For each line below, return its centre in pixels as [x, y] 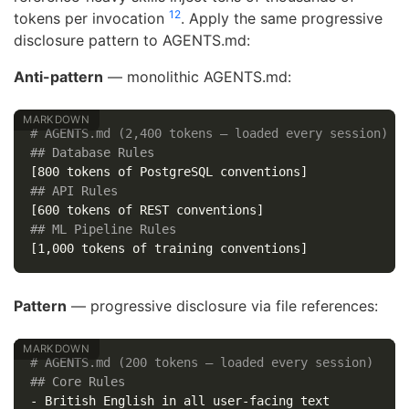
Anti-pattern [58, 76]
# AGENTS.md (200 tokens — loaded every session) [201, 362]
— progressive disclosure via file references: [222, 305]
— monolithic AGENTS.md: [197, 76]
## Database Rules [92, 152]
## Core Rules [77, 381]
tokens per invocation [91, 18]
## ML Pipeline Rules [103, 229]
